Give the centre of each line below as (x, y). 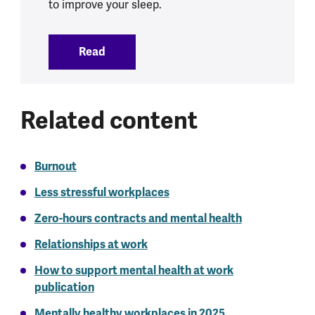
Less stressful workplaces (102, 193)
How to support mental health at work (134, 271)
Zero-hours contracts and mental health (138, 219)
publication (64, 288)
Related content (109, 121)
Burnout (55, 167)
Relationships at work (91, 245)
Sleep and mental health (173, 52)
